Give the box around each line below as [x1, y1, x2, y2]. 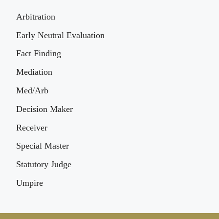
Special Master [16, 141, 69, 151]
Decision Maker [16, 104, 73, 114]
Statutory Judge [16, 159, 71, 170]
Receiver [16, 122, 47, 132]
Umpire [16, 177, 43, 188]
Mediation [16, 67, 52, 77]
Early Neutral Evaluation [16, 30, 105, 40]
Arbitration [16, 11, 55, 22]
